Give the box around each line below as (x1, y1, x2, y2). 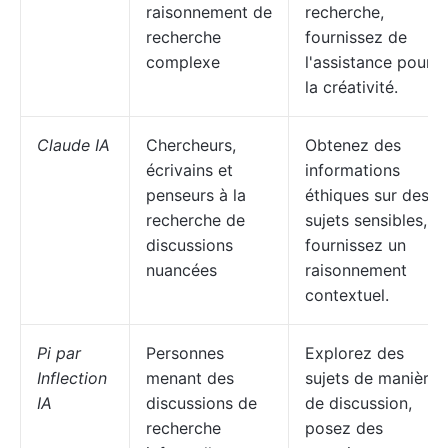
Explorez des (305, 343, 404, 363)
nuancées (146, 260, 217, 280)
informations (305, 160, 400, 180)
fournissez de (305, 27, 407, 47)
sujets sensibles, (305, 210, 427, 230)
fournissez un (305, 235, 406, 255)
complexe (146, 52, 220, 72)
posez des (305, 418, 383, 438)
